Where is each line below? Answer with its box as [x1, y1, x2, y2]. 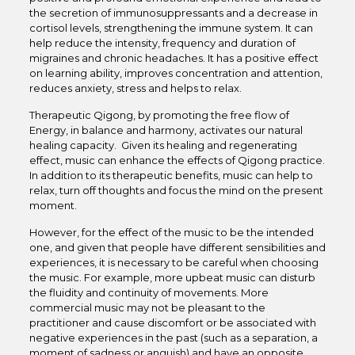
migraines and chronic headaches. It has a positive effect [29, 52, 319, 64]
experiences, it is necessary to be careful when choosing [29, 256, 319, 269]
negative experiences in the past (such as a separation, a [29, 331, 318, 344]
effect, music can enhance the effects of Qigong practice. [29, 154, 325, 166]
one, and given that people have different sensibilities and [29, 241, 326, 254]
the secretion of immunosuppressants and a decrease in [29, 6, 318, 19]
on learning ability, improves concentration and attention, [29, 67, 323, 79]
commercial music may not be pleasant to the [29, 301, 265, 314]
